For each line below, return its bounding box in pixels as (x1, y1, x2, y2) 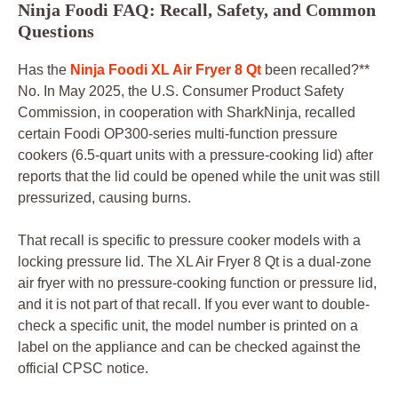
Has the (18, 61, 70, 77)
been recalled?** (261, 61, 370, 77)
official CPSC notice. (18, 360, 148, 376)
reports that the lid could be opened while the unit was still (18, 168, 380, 184)
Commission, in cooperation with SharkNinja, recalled (18, 104, 355, 120)
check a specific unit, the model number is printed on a (18, 317, 358, 333)
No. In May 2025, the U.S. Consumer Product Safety (18, 83, 344, 99)
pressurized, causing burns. (18, 189, 191, 205)
